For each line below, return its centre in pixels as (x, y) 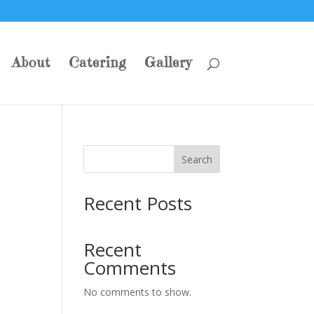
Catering (97, 63)
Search (197, 159)
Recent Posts (138, 203)
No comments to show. (138, 292)
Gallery (168, 63)
